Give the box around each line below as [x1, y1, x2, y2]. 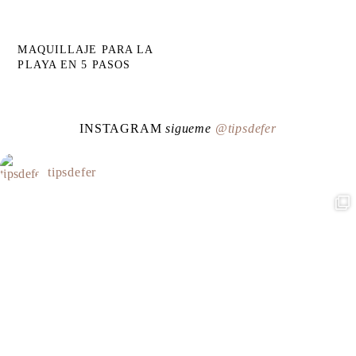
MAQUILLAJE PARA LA [17, 44, 153, 56]
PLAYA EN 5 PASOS [17, 59, 131, 72]
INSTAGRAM [79, 122, 166, 136]
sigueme [165, 122, 211, 136]
